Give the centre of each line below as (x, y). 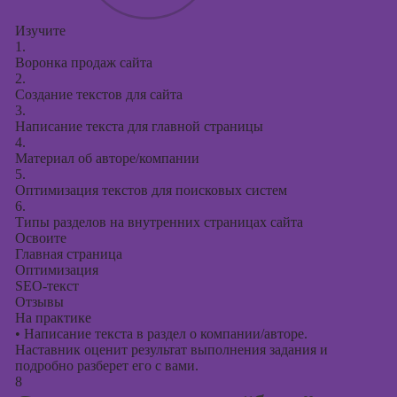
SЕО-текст (47, 286)
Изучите (40, 31)
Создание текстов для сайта (98, 94)
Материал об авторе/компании (107, 158)
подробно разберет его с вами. (106, 366)
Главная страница (68, 254)
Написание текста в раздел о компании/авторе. (163, 334)
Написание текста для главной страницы (139, 126)
